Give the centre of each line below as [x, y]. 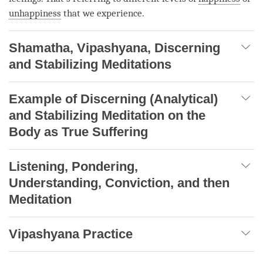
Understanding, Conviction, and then [119, 183]
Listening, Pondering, [73, 166]
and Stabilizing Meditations [90, 64]
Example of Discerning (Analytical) [113, 99]
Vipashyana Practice [71, 234]
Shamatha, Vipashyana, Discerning [114, 48]
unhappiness [35, 13]
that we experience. [103, 13]
